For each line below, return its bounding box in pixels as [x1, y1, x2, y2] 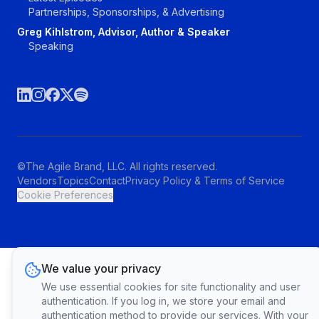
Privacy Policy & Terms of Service [125, 174, 285, 187]
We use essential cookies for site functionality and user [41, 281, 300, 293]
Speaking [28, 40, 73, 53]
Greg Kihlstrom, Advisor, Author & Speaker [17, 26, 230, 38]
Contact [89, 174, 125, 187]
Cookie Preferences [17, 189, 113, 202]
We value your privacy [41, 261, 161, 276]
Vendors [17, 174, 57, 187]
